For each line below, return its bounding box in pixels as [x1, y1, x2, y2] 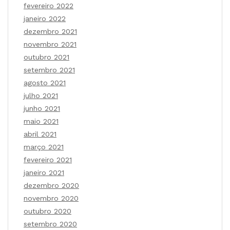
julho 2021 [24, 91, 58, 100]
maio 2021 [24, 117, 59, 126]
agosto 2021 [24, 79, 66, 87]
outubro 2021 [24, 53, 69, 62]
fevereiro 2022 [24, 2, 73, 10]
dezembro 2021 [24, 27, 77, 36]
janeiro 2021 [24, 168, 64, 177]
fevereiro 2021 [24, 156, 72, 164]
